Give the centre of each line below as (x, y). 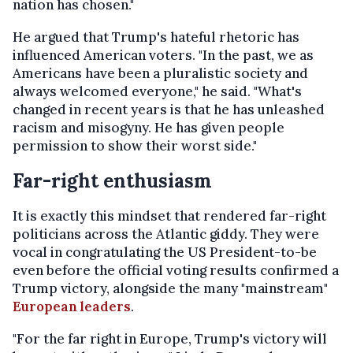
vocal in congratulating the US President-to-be (165, 253)
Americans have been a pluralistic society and (160, 74)
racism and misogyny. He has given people (149, 128)
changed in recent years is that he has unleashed (169, 110)
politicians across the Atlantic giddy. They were (166, 234)
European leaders (72, 307)
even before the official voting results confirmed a (176, 271)
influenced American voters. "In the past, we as (163, 56)
